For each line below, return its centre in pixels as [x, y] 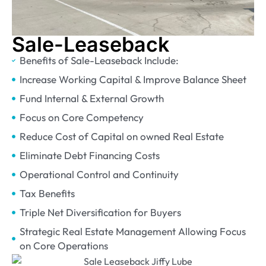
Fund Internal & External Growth [91, 98]
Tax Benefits [47, 193]
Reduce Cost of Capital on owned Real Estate [121, 136]
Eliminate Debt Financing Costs [89, 155]
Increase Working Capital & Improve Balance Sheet [133, 79]
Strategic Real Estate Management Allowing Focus [132, 231]
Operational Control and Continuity [99, 174]
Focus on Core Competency [81, 117]
